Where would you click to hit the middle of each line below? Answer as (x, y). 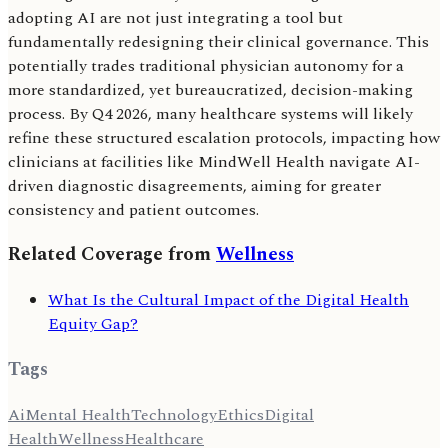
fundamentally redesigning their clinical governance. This (218, 41)
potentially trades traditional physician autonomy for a (206, 65)
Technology (174, 414)
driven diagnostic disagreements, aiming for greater (194, 185)
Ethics (240, 414)
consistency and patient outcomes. (133, 209)
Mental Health (78, 414)
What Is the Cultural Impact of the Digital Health (228, 300)
